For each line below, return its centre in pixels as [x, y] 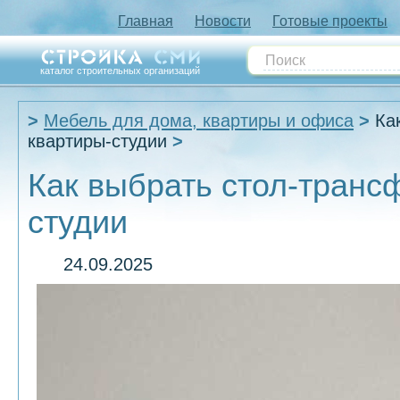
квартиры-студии [97, 141]
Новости [223, 21]
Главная [146, 21]
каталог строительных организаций [121, 71]
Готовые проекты [330, 21]
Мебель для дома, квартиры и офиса [199, 121]
